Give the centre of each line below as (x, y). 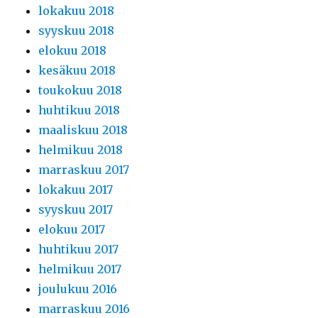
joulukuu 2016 (78, 289)
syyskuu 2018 (77, 31)
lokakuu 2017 (76, 190)
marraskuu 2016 (84, 309)
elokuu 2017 (72, 230)
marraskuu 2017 (84, 170)
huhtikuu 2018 (79, 110)
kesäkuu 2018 (77, 71)
